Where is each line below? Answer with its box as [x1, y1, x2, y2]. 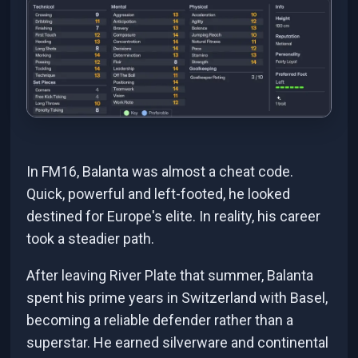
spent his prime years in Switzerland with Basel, [26, 288, 328, 306]
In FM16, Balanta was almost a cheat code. [26, 162, 294, 180]
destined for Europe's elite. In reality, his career [26, 207, 321, 225]
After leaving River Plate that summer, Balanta [26, 266, 314, 284]
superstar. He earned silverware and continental [26, 333, 329, 351]
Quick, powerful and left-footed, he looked [26, 185, 291, 202]
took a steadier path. [26, 229, 155, 247]
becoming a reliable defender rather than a [26, 311, 294, 328]
